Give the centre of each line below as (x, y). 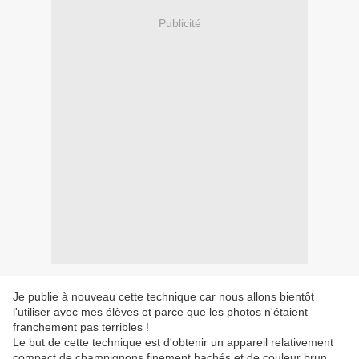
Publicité (179, 23)
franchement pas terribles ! (81, 327)
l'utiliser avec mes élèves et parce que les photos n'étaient (160, 312)
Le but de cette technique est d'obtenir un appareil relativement (173, 343)
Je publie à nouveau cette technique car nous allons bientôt (163, 297)
